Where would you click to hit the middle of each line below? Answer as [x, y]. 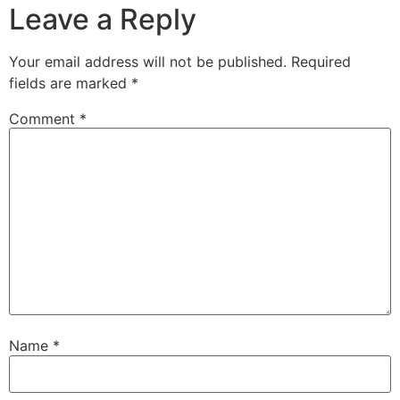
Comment [44, 118]
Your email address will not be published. [148, 61]
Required [321, 61]
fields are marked [70, 83]
